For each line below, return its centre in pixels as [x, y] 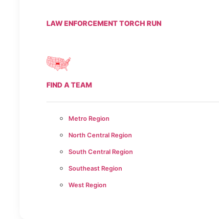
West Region [88, 185]
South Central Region [101, 152]
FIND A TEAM [69, 85]
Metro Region [89, 119]
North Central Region [100, 135]
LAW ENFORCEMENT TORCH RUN [104, 23]
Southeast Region [95, 169]
